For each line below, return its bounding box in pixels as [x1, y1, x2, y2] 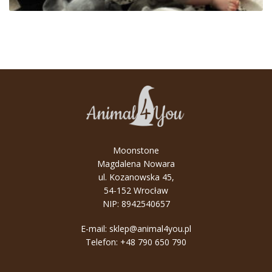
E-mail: [81, 223, 109, 235]
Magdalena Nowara [97, 157, 175, 169]
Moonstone [113, 144, 159, 156]
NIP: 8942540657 [102, 197, 170, 209]
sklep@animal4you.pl [109, 223, 191, 235]
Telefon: [86, 236, 120, 248]
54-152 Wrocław [104, 184, 168, 196]
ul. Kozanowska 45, [98, 171, 174, 183]
